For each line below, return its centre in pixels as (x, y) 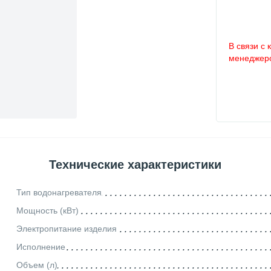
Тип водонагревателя (59, 192)
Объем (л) (37, 265)
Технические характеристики (135, 165)
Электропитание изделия (66, 228)
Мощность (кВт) (47, 210)
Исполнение (41, 247)
